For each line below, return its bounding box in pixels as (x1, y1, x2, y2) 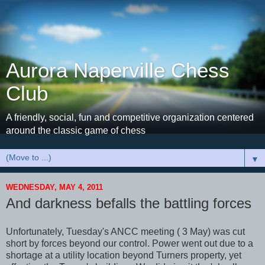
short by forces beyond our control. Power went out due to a (6, 238, 253, 248)
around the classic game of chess (6, 125, 146, 135)
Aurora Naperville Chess (6, 59, 230, 82)
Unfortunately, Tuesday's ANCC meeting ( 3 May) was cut (6, 226, 245, 237)
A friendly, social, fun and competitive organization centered (6, 112, 254, 122)
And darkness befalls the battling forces (6, 195, 251, 211)
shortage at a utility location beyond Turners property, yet (6, 250, 241, 260)
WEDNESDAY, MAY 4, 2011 (6, 182, 103, 192)
